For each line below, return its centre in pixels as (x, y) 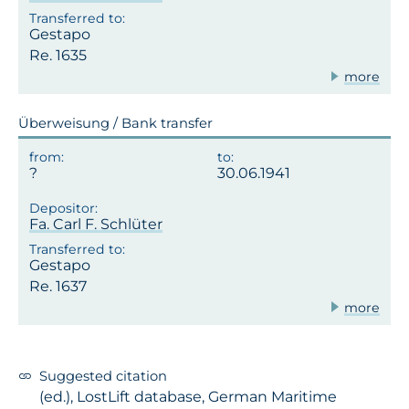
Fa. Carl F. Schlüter (96, 225)
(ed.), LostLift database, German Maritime (188, 396)
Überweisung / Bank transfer (115, 124)
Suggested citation (103, 376)
